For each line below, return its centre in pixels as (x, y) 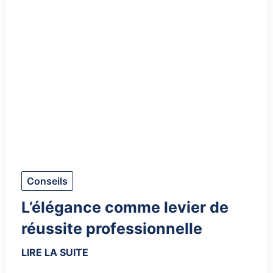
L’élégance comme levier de (125, 207)
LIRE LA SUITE (55, 253)
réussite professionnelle (112, 229)
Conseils (47, 181)
